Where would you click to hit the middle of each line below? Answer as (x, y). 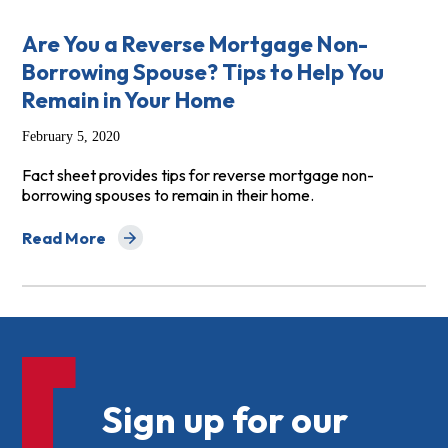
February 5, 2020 (70, 137)
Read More (63, 237)
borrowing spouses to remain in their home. (167, 195)
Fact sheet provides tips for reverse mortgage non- (197, 175)
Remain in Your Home (128, 100)
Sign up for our (224, 420)
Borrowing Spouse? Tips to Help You (202, 72)
